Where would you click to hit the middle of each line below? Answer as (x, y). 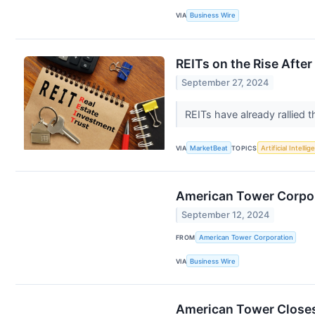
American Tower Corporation (246, 238)
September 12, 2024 (226, 215)
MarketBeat (209, 148)
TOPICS (244, 148)
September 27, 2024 (225, 83)
